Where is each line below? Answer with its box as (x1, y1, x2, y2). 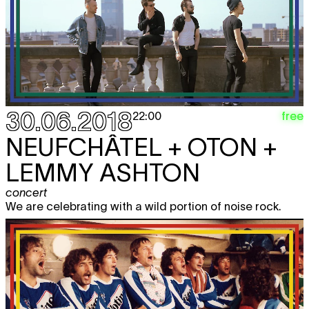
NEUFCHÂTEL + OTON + (6, 132, 277, 161)
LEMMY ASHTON (6, 158, 200, 186)
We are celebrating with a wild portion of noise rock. (6, 199, 284, 212)
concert (6, 186, 47, 199)
